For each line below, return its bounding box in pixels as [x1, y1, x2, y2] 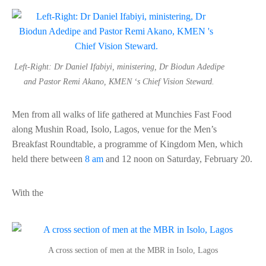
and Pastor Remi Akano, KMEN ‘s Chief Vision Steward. [24, 77, 214, 87]
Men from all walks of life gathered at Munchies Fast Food [12, 109, 232, 120]
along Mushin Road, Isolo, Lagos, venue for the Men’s [12, 124, 217, 135]
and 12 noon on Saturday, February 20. [103, 154, 252, 164]
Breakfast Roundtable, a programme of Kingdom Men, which [12, 139, 243, 150]
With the [12, 188, 43, 198]
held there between [12, 154, 85, 164]
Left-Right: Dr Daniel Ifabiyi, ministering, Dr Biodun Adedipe [14, 62, 224, 72]
